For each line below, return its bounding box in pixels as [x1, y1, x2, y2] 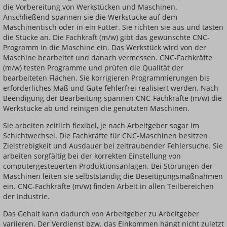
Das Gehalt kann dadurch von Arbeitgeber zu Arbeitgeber [3, 209, 199, 219]
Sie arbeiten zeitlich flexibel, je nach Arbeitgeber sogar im [3, 121, 199, 131]
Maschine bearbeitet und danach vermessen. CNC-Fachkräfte [3, 53, 212, 63]
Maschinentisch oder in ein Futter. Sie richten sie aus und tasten [3, 22, 223, 32]
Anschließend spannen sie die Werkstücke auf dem [3, 12, 177, 22]
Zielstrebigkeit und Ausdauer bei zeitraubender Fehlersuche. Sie [3, 141, 223, 151]
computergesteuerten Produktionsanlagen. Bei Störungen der [3, 161, 213, 171]
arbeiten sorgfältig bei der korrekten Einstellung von [3, 151, 181, 161]
